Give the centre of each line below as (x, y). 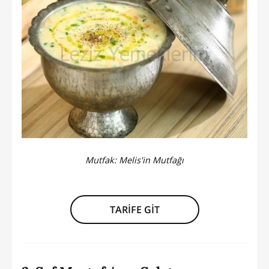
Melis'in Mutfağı (151, 160)
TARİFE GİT (134, 210)
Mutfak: (102, 160)
